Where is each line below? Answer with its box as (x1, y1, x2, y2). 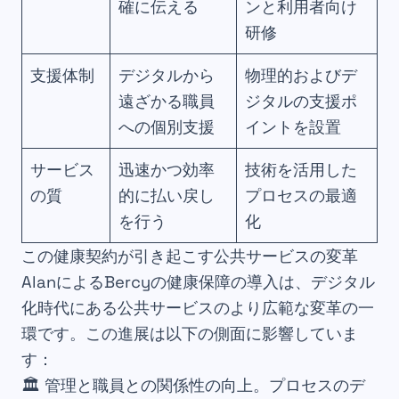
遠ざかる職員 (118, 91, 216, 112)
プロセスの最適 (245, 185, 358, 207)
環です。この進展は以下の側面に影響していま (21, 323, 358, 345)
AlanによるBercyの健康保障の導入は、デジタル (21, 272, 375, 293)
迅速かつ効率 (118, 159, 216, 181)
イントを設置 (245, 117, 342, 138)
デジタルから (118, 65, 216, 86)
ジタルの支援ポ (245, 91, 358, 112)
